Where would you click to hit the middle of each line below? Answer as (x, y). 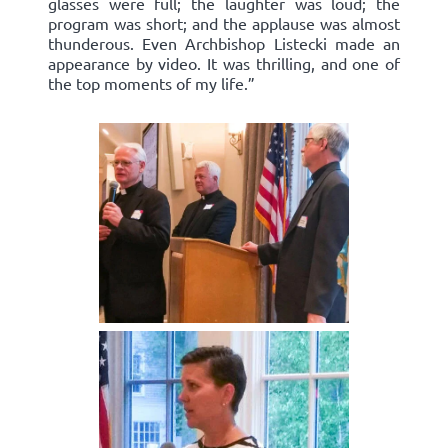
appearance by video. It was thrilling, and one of (224, 63)
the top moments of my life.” (151, 83)
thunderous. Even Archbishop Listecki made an (224, 43)
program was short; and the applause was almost (224, 23)
